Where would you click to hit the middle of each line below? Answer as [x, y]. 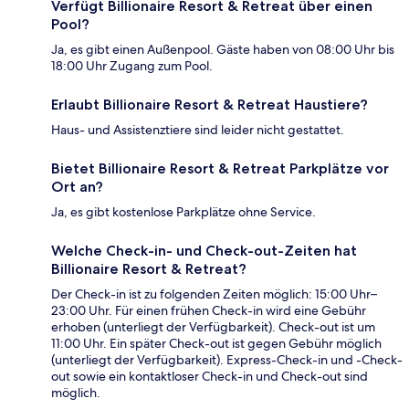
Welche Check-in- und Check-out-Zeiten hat [204, 250]
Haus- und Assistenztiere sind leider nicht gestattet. [198, 129]
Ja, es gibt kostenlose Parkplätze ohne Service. [184, 211]
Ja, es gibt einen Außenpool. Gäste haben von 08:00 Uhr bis [223, 49]
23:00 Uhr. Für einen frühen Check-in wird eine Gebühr [209, 310]
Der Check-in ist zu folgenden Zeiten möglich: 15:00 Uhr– [214, 294]
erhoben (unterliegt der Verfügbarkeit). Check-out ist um [213, 326]
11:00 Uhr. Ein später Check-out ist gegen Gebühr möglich [216, 343]
